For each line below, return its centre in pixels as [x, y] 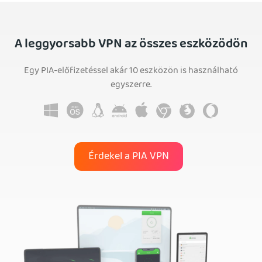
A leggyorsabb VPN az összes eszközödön [131, 45]
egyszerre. [131, 86]
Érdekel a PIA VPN [129, 157]
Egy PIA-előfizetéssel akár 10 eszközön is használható [131, 72]
